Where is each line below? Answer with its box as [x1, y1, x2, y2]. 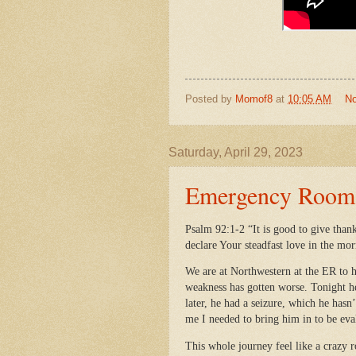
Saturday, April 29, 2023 [168, 145, 303, 160]
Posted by [185, 93, 235, 106]
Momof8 [235, 93, 273, 106]
